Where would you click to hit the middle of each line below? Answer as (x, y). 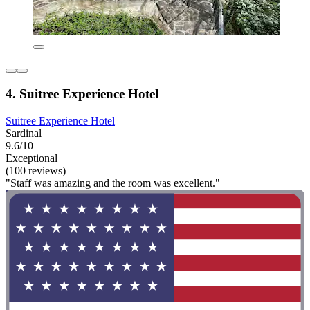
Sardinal (24, 133)
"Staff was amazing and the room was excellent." (113, 183)
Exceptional (31, 158)
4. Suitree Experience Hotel (82, 94)
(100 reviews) (36, 170)
